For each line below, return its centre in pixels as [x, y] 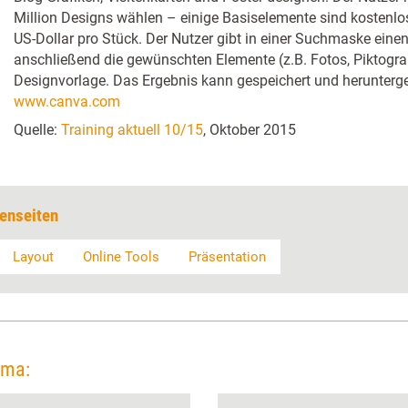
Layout [33, 257]
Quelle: [37, 130]
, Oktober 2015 [250, 130]
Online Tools [121, 257]
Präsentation [227, 257]
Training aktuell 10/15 [132, 130]
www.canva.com [67, 102]
